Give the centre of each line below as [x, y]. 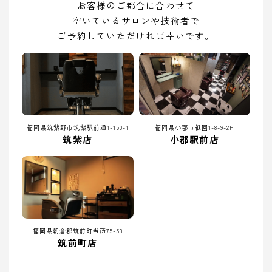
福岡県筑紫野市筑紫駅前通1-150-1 [77, 127]
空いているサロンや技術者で [136, 20]
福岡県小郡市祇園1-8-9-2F [195, 127]
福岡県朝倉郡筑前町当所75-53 [77, 231]
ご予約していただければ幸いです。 [136, 35]
